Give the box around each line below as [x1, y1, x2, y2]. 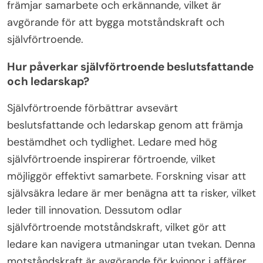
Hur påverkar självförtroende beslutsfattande [7, 59, 254, 75]
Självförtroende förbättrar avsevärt [7, 101, 178, 116]
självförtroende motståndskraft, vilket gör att [7, 220, 226, 235]
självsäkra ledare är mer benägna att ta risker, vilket [7, 186, 256, 201]
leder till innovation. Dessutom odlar [7, 203, 182, 218]
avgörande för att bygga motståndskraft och [7, 15, 224, 30]
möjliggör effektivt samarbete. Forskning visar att [7, 169, 246, 184]
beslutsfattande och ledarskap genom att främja [7, 118, 243, 133]
